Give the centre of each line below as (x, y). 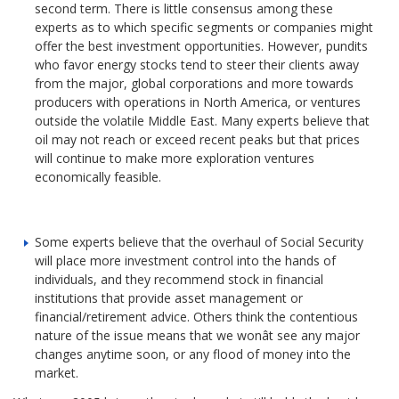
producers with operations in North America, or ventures (198, 102)
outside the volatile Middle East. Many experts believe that (203, 120)
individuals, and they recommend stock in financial (179, 279)
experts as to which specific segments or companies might (204, 27)
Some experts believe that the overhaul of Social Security (199, 241)
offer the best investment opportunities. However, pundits (202, 45)
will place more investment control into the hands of (186, 260)
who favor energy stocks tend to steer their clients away (197, 64)
